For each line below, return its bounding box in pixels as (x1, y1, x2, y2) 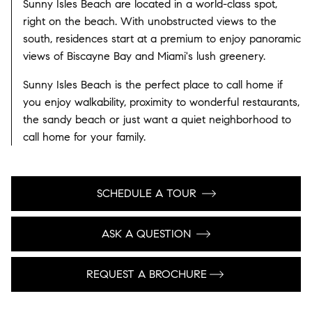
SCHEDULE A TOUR (96, 187, 196, 201)
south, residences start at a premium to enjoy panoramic (23, 31, 301, 45)
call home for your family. (23, 130, 146, 143)
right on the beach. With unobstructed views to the (23, 14, 276, 28)
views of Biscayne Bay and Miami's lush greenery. (23, 49, 269, 63)
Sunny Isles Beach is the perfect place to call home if (23, 77, 283, 91)
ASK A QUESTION (102, 227, 191, 241)
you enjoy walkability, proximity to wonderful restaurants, (23, 95, 299, 109)
